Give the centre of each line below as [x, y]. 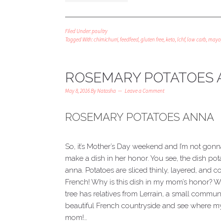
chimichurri [106, 39]
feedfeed [129, 39]
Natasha [107, 91]
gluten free [152, 39]
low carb [197, 39]
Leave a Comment [145, 91]
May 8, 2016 [77, 91]
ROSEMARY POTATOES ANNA [140, 117]
